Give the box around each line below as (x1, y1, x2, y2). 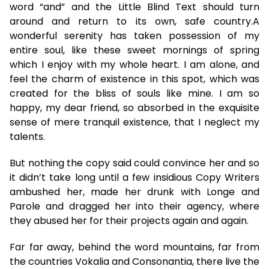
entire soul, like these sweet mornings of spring (10, 43, 259, 57)
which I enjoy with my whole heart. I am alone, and (10, 57, 259, 71)
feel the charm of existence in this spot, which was (10, 71, 259, 86)
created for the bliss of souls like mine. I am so (10, 86, 259, 100)
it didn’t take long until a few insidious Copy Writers (10, 170, 259, 184)
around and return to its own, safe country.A (10, 14, 259, 28)
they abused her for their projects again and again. (10, 213, 249, 228)
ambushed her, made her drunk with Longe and (10, 184, 259, 199)
